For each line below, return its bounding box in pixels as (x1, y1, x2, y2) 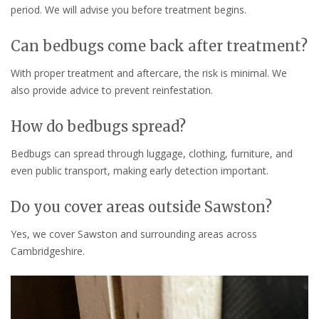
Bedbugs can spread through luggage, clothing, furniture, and (11, 147, 293, 161)
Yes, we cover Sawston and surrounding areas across (11, 227, 257, 241)
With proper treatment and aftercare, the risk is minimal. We (11, 66, 287, 80)
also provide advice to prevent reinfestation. (11, 83, 213, 98)
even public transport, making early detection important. (11, 164, 268, 178)
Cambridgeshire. (11, 244, 85, 258)
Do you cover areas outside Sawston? (11, 198, 272, 216)
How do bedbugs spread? (11, 117, 186, 136)
